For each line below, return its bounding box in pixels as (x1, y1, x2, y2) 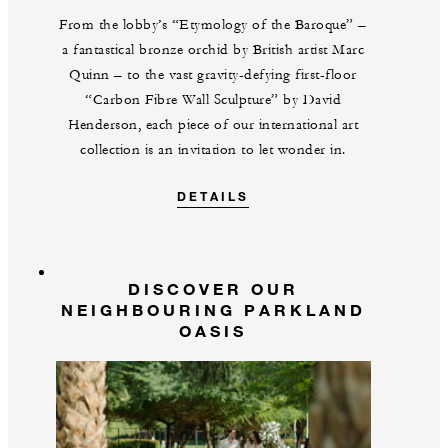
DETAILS (177, 188, 249, 205)
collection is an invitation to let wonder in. (80, 141, 346, 160)
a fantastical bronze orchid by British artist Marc (62, 41, 364, 60)
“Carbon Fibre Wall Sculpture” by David (85, 91, 341, 110)
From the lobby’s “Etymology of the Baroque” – (59, 16, 367, 35)
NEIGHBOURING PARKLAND (60, 300, 366, 320)
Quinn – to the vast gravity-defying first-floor (69, 66, 357, 85)
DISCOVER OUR (127, 279, 299, 299)
